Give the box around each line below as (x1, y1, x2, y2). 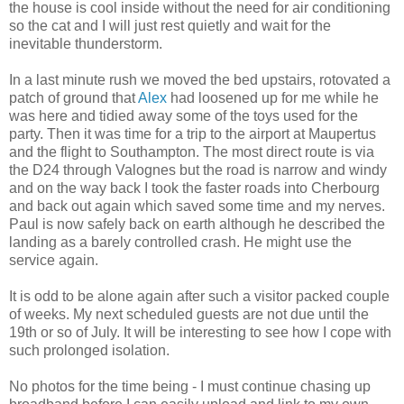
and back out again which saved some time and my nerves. (9, 197, 385, 214)
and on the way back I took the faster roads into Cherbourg (9, 179, 380, 196)
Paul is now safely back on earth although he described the (9, 216, 385, 232)
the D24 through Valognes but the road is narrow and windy (9, 161, 387, 178)
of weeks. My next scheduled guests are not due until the (9, 306, 369, 322)
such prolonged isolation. (9, 342, 170, 358)
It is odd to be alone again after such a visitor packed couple (9, 288, 390, 304)
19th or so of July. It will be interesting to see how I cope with (9, 324, 391, 340)
